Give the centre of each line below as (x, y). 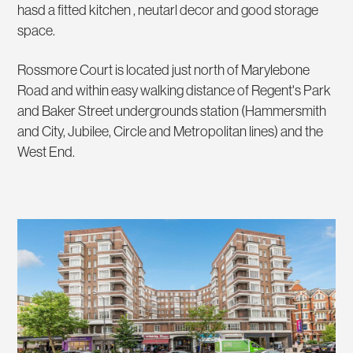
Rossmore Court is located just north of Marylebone (164, 70)
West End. (46, 152)
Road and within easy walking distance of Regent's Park (175, 91)
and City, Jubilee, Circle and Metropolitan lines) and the (171, 132)
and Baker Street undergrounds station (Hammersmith (172, 111)
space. (37, 31)
